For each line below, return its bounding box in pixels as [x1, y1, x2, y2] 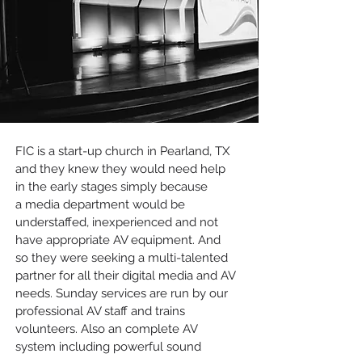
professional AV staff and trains [15, 304, 185, 318]
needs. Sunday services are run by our [15, 286, 228, 301]
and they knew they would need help [15, 162, 225, 176]
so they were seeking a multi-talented [15, 250, 228, 265]
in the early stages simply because [15, 179, 208, 194]
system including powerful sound [15, 339, 201, 354]
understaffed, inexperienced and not [15, 215, 218, 229]
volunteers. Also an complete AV [15, 322, 197, 336]
